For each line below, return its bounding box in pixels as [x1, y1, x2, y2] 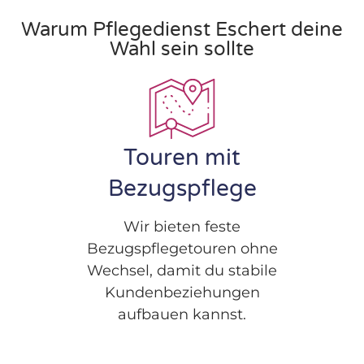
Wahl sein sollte [110, 37, 254, 62]
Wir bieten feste [123, 217, 240, 236]
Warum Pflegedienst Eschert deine [21, 18, 343, 42]
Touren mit [123, 144, 240, 172]
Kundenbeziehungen [104, 283, 260, 301]
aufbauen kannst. [118, 305, 246, 323]
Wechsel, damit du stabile [87, 261, 277, 279]
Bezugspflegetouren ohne [86, 239, 278, 258]
